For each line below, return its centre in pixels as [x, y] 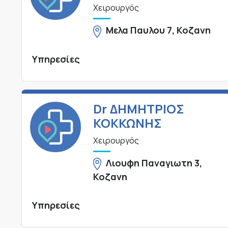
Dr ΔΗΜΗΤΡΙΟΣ [138, 108]
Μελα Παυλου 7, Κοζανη [159, 30]
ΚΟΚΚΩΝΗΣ [127, 123]
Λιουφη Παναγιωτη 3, [154, 163]
